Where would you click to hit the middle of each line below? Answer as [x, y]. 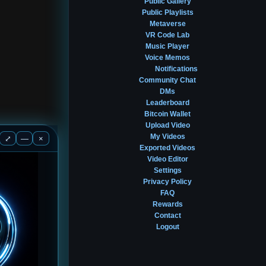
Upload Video [167, 125]
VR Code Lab [167, 35]
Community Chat [167, 80]
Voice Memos [167, 58]
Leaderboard [167, 103]
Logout [167, 227]
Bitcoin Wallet [167, 114]
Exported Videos [167, 148]
